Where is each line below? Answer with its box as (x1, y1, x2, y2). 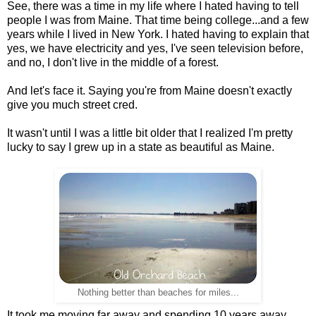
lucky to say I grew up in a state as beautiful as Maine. (7, 140, 274, 153)
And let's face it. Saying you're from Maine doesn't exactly (7, 84, 292, 97)
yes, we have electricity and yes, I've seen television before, (7, 42, 303, 54)
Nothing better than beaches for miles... (77, 287, 239, 298)
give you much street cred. (7, 98, 138, 111)
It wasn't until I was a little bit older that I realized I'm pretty (7, 126, 293, 139)
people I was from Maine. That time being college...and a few (7, 13, 309, 26)
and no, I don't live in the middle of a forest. (7, 56, 219, 68)
